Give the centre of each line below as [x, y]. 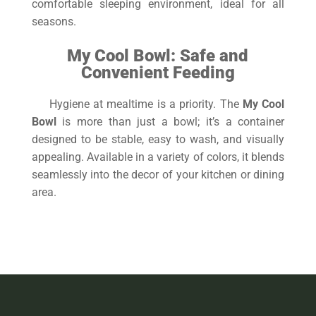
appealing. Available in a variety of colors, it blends [158, 157]
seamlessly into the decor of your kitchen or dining [158, 175]
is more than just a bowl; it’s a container [170, 122]
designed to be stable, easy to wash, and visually [158, 140]
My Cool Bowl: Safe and [158, 56]
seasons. [54, 22]
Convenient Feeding [158, 73]
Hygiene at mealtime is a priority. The [146, 104]
